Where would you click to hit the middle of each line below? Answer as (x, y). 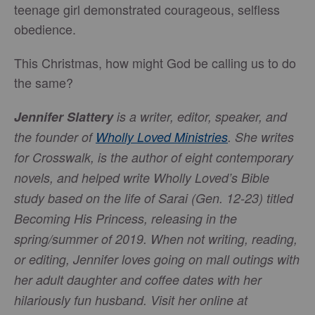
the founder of (55, 137)
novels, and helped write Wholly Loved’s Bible (142, 178)
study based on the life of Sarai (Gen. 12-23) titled (154, 198)
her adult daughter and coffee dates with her (138, 279)
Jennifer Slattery (65, 117)
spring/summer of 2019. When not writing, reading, (156, 239)
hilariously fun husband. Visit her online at (131, 300)
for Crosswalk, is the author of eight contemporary (154, 157)
